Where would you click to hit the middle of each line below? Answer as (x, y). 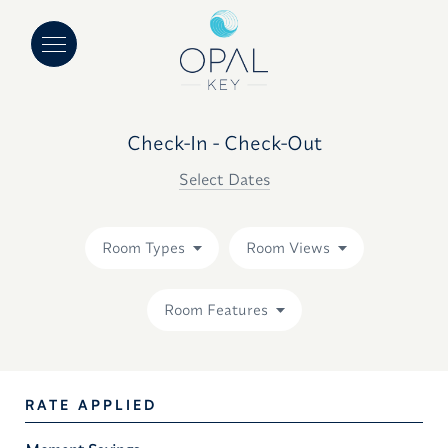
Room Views (287, 247)
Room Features (215, 309)
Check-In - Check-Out (224, 142)
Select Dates (224, 179)
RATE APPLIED (91, 404)
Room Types (143, 247)
